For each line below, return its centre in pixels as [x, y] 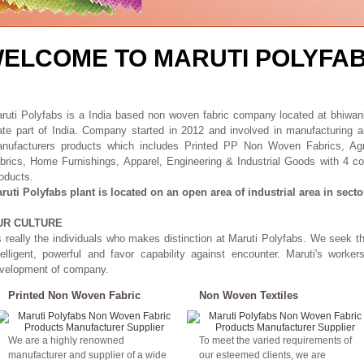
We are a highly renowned [66, 340]
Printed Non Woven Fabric [74, 295]
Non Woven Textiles [249, 295]
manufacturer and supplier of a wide [87, 355]
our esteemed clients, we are [262, 355]
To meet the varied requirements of [275, 340]
